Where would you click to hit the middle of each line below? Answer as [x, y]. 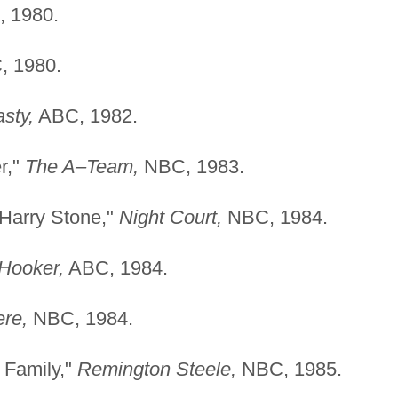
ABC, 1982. [85, 115]
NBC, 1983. [191, 166]
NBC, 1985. [289, 369]
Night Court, [170, 217]
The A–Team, [81, 166]
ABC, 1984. [115, 267]
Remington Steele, [156, 369]
